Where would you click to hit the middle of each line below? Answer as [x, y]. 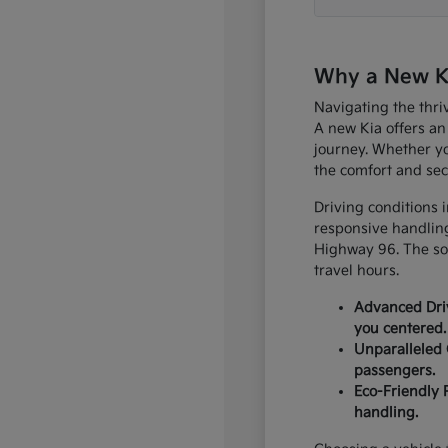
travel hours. [356, 270]
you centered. [399, 328]
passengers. [394, 370]
